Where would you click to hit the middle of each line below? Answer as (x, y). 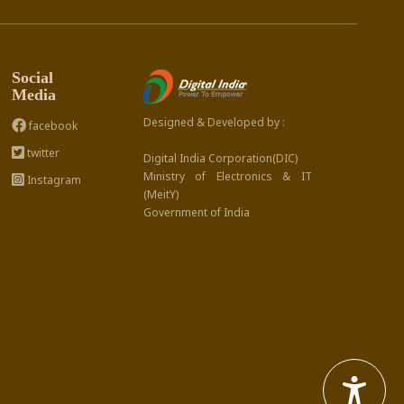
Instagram (52, 180)
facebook (51, 126)
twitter (41, 153)
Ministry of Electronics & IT (227, 176)
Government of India (196, 212)
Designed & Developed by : (214, 122)
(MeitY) (161, 194)
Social (32, 78)
